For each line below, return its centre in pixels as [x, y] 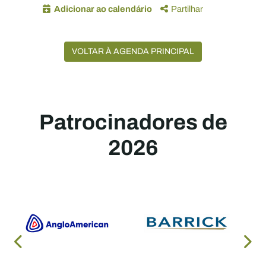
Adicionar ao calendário [103, 9]
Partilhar [187, 9]
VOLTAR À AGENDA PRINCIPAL [133, 51]
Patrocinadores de [133, 122]
